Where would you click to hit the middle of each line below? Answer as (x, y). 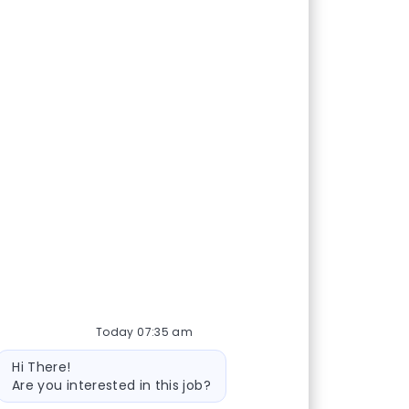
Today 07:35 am (144, 331)
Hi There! (42, 367)
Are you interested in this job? (111, 385)
